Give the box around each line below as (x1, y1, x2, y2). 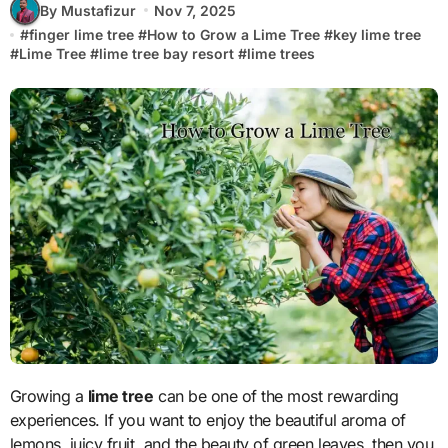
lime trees (246, 45, 315, 62)
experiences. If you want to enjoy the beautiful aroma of (9, 410, 406, 431)
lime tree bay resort (98, 45, 234, 62)
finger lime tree (28, 26, 134, 43)
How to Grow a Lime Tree (146, 26, 320, 43)
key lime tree (332, 26, 421, 43)
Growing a (21, 386, 88, 407)
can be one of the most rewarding (153, 386, 399, 407)
